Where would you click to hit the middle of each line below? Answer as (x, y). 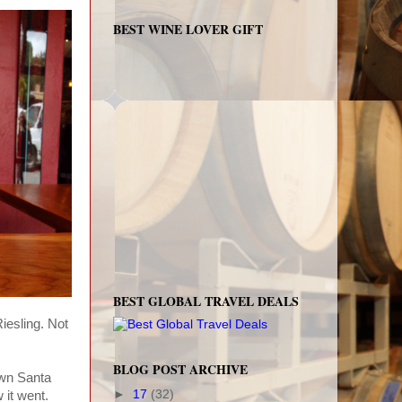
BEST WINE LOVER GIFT (188, 29)
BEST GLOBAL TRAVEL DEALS (206, 301)
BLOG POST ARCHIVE (180, 369)
